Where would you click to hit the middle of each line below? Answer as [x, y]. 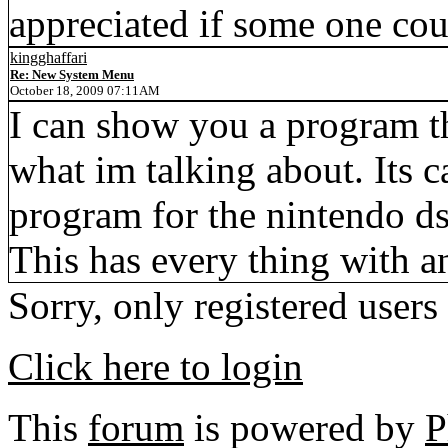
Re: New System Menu [72, 74]
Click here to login [155, 366]
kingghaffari [48, 57]
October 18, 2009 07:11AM [85, 90]
